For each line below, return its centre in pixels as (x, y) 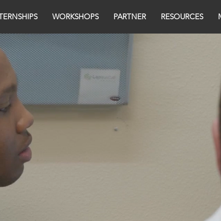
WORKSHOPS (75, 17)
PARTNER (129, 17)
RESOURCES (182, 17)
